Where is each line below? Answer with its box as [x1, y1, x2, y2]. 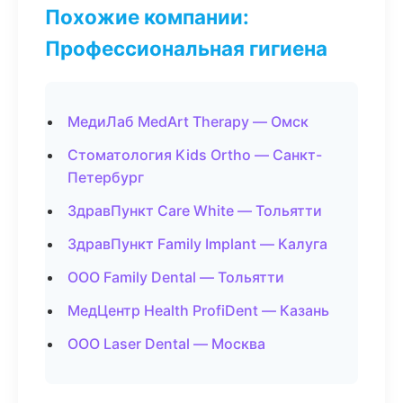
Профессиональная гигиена [45, 36, 327, 60]
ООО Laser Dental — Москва [67, 335, 265, 353]
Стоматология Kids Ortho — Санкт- [67, 146, 322, 164]
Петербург [67, 168, 144, 186]
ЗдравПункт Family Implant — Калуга [67, 235, 327, 253]
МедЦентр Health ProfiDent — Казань [67, 301, 329, 319]
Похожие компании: [45, 4, 249, 29]
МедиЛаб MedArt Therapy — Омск [67, 112, 309, 130]
